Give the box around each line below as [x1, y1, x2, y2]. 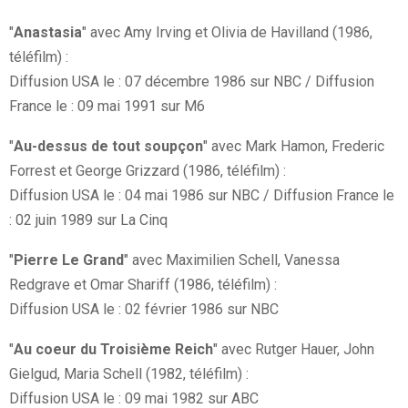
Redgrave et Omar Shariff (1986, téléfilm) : [9, 276, 277, 294]
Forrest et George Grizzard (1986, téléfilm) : [9, 162, 286, 180]
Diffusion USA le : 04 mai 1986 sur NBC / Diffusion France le [9, 187, 394, 205]
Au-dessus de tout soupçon [14, 138, 203, 156]
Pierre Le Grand [14, 251, 124, 270]
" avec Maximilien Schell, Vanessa [124, 251, 340, 270]
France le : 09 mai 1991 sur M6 [9, 97, 205, 116]
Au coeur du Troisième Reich [14, 341, 213, 359]
